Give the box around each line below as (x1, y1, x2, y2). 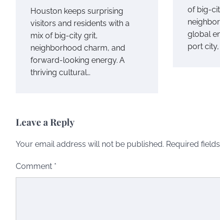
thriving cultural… (30, 67, 90, 77)
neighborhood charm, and (30, 43, 125, 53)
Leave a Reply (16, 115, 75, 128)
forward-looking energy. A (30, 55, 124, 65)
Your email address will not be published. (16, 139, 164, 149)
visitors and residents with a (30, 18, 130, 28)
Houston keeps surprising (30, 6, 123, 16)
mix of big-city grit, (30, 30, 98, 40)
